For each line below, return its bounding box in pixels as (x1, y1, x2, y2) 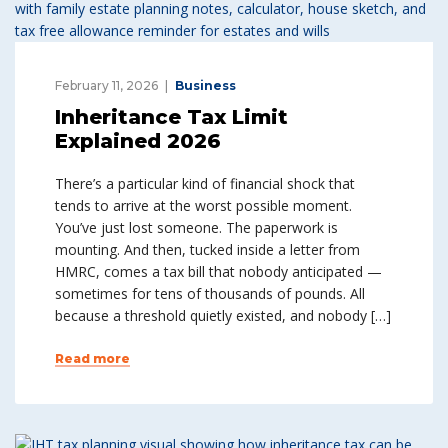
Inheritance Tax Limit (55, 105, 288, 129)
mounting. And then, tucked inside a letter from (55, 240, 360, 259)
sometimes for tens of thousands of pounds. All (55, 284, 365, 303)
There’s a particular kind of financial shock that (55, 174, 355, 193)
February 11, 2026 (55, 78, 158, 93)
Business (175, 78, 236, 93)
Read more (55, 351, 130, 366)
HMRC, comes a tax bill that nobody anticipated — (55, 262, 382, 281)
